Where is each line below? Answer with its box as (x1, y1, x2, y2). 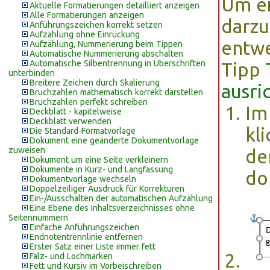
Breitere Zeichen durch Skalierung (30, 78, 160, 87)
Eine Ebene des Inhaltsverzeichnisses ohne (30, 203, 195, 213)
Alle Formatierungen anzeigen (30, 10, 144, 20)
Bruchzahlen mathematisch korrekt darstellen (30, 87, 203, 97)
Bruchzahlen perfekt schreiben (30, 97, 148, 107)
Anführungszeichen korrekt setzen (30, 20, 163, 30)
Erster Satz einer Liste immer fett (30, 242, 155, 251)
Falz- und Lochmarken (30, 251, 113, 261)
